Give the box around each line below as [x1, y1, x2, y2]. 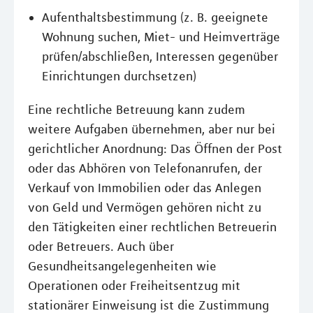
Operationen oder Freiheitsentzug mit [28, 278, 240, 293]
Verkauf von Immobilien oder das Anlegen [28, 180, 261, 196]
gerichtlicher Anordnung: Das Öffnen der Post [28, 141, 282, 156]
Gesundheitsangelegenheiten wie [28, 259, 217, 274]
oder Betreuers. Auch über [28, 239, 174, 254]
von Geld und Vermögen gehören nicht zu [28, 200, 261, 215]
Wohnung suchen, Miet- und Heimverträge [42, 29, 280, 45]
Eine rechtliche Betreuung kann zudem [28, 102, 245, 117]
